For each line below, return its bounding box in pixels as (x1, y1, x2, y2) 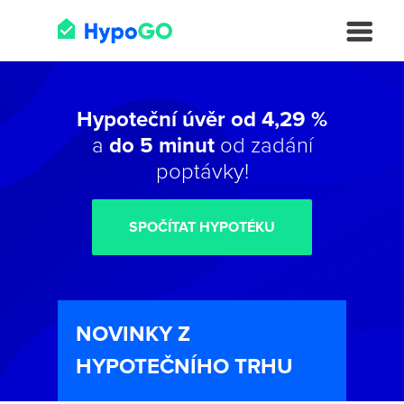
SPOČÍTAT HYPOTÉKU (129, 218, 275, 236)
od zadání (214, 133, 313, 159)
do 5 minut (108, 133, 215, 159)
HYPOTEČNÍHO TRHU (76, 353, 293, 380)
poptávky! (155, 159, 249, 185)
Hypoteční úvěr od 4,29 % (77, 106, 327, 133)
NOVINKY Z (76, 321, 190, 347)
